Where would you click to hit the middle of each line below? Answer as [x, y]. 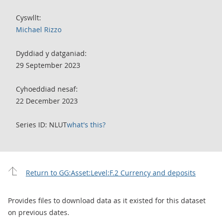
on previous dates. [39, 212]
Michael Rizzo [39, 29]
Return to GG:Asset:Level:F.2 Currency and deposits [111, 173]
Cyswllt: [28, 18]
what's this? [86, 125]
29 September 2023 [48, 65]
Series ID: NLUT [41, 125]
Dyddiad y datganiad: [51, 53]
